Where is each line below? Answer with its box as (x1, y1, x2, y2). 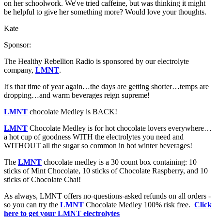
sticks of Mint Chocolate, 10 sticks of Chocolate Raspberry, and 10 (4, 167, 208, 175)
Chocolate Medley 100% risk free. (84, 201, 194, 209)
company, (4, 66, 35, 75)
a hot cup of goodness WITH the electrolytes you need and (4, 133, 184, 141)
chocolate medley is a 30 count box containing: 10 (42, 158, 197, 167)
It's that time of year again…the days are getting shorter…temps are (4, 82, 209, 91)
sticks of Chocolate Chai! (4, 175, 81, 184)
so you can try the (4, 201, 60, 209)
